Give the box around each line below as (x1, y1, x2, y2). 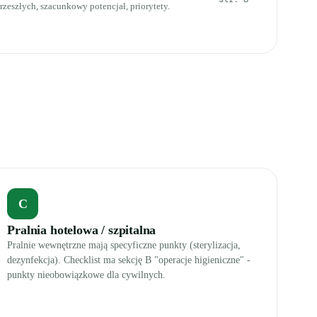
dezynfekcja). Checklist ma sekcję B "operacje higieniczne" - (7, 255, 251, 265)
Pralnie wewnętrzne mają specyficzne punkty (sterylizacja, (7, 240, 241, 250)
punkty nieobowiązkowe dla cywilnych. (7, 270, 166, 280)
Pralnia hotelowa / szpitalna (7, 223, 156, 237)
